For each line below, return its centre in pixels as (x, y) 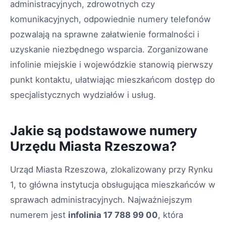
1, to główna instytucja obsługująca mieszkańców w (113, 184)
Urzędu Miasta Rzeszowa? (93, 146)
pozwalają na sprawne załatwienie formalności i (105, 34)
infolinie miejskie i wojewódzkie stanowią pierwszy (111, 64)
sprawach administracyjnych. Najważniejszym (101, 200)
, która (171, 215)
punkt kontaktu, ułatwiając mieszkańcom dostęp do (112, 79)
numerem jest (39, 215)
